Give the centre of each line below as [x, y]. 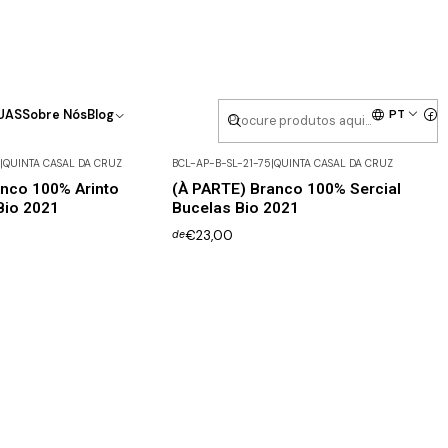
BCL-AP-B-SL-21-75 [221, 164]
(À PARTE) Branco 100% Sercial [286, 189]
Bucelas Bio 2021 [235, 208]
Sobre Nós [54, 114]
